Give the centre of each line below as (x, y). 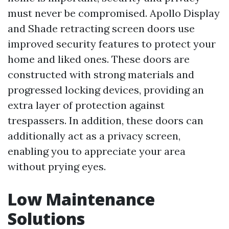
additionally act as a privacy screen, (94, 136)
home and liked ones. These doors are (99, 59)
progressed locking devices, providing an (106, 90)
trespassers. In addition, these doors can (106, 120)
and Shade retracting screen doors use (101, 28)
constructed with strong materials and (101, 74)
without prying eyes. (57, 166)
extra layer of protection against (86, 105)
